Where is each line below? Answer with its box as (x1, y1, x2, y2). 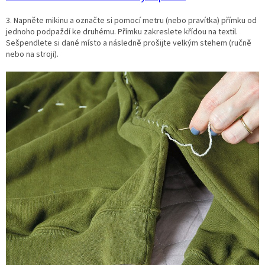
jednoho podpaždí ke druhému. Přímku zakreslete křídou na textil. (6, 26, 238, 38)
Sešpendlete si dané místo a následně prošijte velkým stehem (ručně (6, 37, 251, 50)
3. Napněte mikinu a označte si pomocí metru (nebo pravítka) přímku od (6, 15, 257, 27)
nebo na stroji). (6, 49, 59, 61)
